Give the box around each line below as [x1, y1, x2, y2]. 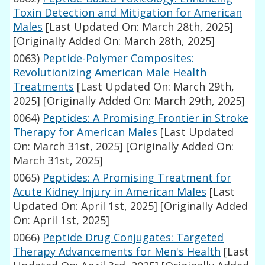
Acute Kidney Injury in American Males [13, 185, 207, 199]
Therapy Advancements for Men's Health [13, 244, 221, 259]
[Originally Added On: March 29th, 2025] [40, 93, 245, 108]
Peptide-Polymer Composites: [43, 51, 195, 66]
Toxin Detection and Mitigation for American [13, 5, 243, 20]
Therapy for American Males [13, 125, 158, 140]
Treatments [13, 79, 75, 94]
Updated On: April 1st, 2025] [13, 199, 158, 214]
